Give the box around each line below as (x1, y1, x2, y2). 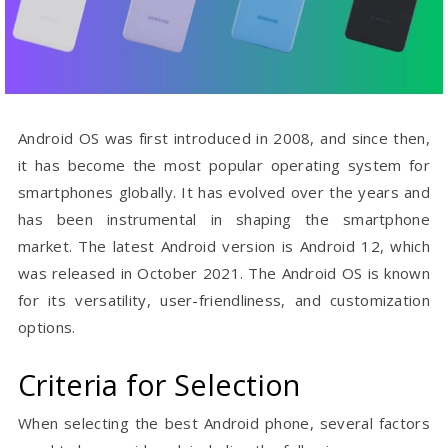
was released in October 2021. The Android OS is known (18, 263, 430, 284)
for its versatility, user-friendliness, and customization (18, 290, 430, 311)
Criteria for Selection (18, 365, 301, 405)
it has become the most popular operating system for (18, 155, 430, 176)
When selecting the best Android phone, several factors (18, 413, 430, 434)
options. (18, 317, 76, 338)
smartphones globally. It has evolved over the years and (18, 182, 430, 203)
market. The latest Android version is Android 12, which (18, 236, 430, 257)
